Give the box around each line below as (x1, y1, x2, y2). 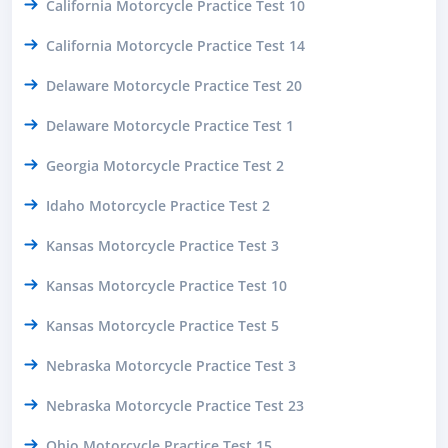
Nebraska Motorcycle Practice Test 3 (46, 355, 296, 375)
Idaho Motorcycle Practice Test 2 (46, 195, 270, 215)
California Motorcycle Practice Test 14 (46, 35, 305, 55)
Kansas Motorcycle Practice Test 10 (46, 275, 287, 295)
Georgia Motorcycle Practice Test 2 (46, 155, 284, 175)
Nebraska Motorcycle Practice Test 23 (46, 395, 304, 415)
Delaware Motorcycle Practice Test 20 (46, 75, 302, 95)
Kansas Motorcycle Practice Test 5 (46, 315, 279, 335)
